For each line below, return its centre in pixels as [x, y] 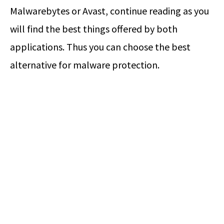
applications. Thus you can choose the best [100, 46]
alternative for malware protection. [85, 64]
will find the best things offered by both [94, 28]
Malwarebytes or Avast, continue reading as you [109, 10]
